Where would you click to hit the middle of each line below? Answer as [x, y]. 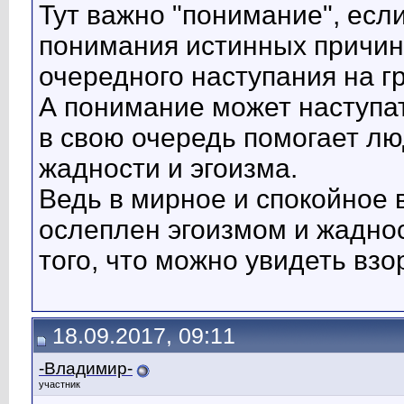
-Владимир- [86, 368]
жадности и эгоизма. [168, 169]
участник [60, 384]
